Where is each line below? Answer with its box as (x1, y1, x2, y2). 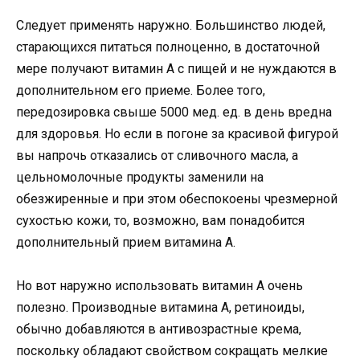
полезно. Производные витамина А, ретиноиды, (16, 299, 305, 315)
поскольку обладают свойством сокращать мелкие (16, 342, 328, 358)
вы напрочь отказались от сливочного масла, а (16, 147, 298, 163)
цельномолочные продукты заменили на (16, 169, 264, 185)
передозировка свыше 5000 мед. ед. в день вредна (16, 104, 332, 120)
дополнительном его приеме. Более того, (16, 82, 265, 98)
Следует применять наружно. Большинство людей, (16, 17, 325, 33)
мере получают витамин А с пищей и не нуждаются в (16, 60, 337, 76)
